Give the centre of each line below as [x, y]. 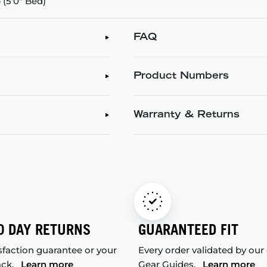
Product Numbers [181, 77]
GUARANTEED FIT [188, 230]
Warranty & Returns [187, 115]
